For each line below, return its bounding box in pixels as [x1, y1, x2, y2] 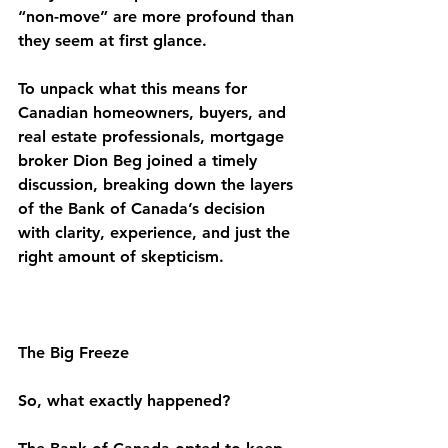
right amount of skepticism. [18, 246, 224, 266]
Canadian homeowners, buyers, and [18, 102, 291, 122]
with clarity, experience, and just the [18, 222, 295, 242]
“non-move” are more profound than [18, 6, 299, 26]
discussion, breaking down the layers [18, 174, 298, 194]
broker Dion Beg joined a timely [18, 150, 262, 170]
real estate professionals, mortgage [18, 126, 289, 146]
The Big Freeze [18, 342, 129, 362]
